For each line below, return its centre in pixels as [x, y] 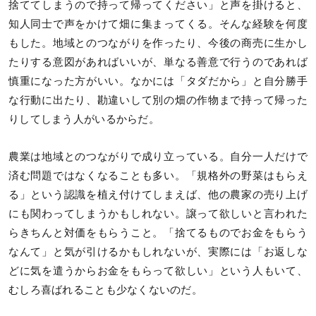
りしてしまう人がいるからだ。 [84, 120]
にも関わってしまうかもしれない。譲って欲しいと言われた [158, 214]
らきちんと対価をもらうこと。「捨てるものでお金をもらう [158, 233]
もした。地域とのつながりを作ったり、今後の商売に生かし [158, 43]
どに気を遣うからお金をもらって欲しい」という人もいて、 [158, 271]
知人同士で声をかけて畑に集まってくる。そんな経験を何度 [158, 24]
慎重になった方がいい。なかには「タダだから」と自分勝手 [158, 81]
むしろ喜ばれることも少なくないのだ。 [106, 290]
